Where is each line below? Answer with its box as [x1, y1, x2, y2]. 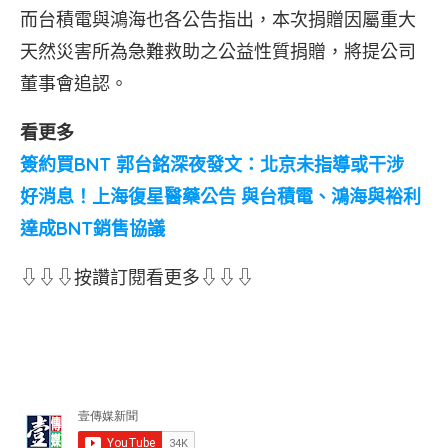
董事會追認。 [20, 72, 128, 95]
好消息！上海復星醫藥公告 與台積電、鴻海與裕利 [20, 185, 421, 208]
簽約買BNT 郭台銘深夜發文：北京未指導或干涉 [20, 153, 404, 176]
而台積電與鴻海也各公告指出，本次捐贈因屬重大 [20, 8, 416, 31]
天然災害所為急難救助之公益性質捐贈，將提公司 [20, 40, 416, 63]
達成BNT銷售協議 [20, 217, 165, 240]
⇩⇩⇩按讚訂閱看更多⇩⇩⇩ [20, 266, 254, 289]
